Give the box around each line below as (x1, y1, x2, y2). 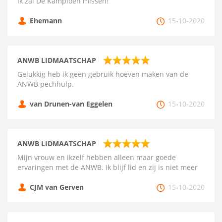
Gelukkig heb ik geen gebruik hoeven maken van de (17, 69, 188, 79)
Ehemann (30, 16, 62, 25)
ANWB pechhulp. (17, 79, 74, 89)
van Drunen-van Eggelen (30, 99, 112, 109)
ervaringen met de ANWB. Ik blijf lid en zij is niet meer (17, 163, 198, 172)
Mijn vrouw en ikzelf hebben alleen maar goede (17, 153, 176, 162)
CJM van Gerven (30, 182, 84, 192)
